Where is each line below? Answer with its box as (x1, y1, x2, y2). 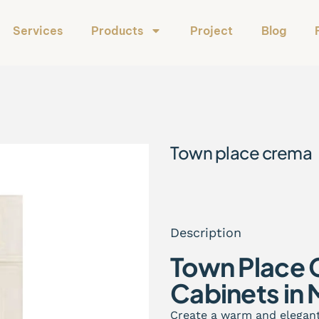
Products (91, 23, 143, 38)
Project (190, 23, 233, 38)
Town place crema (170, 141, 313, 163)
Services (13, 23, 63, 38)
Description (170, 224, 241, 240)
